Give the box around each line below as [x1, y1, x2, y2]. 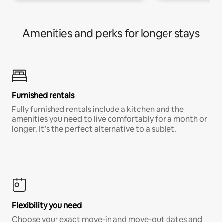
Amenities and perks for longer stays [22, 26, 200, 41]
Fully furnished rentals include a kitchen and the [12, 104, 184, 115]
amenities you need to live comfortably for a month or [12, 114, 207, 125]
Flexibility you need [12, 200, 82, 211]
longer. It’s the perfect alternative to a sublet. [12, 124, 176, 135]
